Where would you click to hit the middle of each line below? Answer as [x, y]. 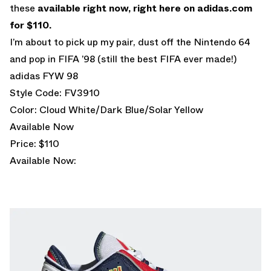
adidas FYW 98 [44, 76]
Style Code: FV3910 [55, 93]
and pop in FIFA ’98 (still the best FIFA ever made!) [123, 59]
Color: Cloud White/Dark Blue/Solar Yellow [106, 109]
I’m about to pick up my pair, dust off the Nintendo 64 [130, 42]
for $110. [31, 25]
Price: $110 [34, 143]
